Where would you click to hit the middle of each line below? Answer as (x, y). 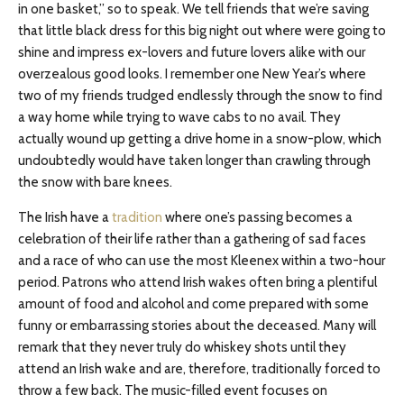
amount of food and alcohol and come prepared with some (193, 304)
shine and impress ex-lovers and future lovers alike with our (192, 52)
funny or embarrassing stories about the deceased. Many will (197, 326)
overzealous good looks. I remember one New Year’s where (192, 74)
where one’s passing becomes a (259, 217)
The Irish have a (65, 217)
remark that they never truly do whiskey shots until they (182, 347)
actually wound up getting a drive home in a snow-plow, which (200, 139)
